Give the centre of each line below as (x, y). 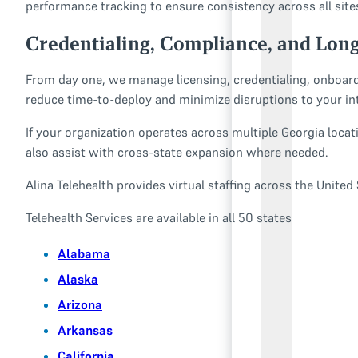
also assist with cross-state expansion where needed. (177, 151)
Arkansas (85, 330)
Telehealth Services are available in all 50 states (159, 217)
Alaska (78, 278)
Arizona (80, 304)
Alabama (84, 253)
